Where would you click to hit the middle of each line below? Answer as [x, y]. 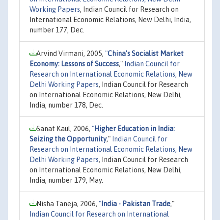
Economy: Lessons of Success [74, 64]
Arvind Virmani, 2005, [71, 53]
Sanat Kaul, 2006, [64, 128]
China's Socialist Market [146, 53]
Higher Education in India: [135, 128]
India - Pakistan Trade [136, 204]
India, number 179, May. [66, 180]
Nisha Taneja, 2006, [68, 204]
